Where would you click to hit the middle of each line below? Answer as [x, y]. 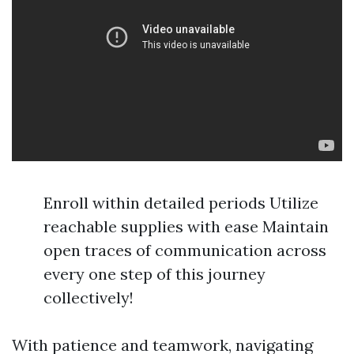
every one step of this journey [154, 274]
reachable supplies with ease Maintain [186, 226]
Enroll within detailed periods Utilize [181, 203]
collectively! [88, 298]
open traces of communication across [185, 250]
